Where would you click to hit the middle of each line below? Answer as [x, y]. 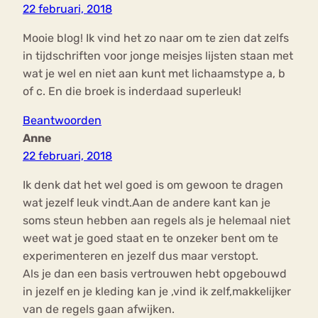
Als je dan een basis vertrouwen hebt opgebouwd [155, 274]
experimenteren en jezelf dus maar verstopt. [141, 256]
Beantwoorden [62, 121]
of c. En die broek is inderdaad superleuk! [132, 92]
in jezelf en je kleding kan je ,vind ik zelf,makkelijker [157, 292]
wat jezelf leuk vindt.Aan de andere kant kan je [147, 203]
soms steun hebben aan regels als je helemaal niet [157, 221]
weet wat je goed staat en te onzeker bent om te [150, 238]
